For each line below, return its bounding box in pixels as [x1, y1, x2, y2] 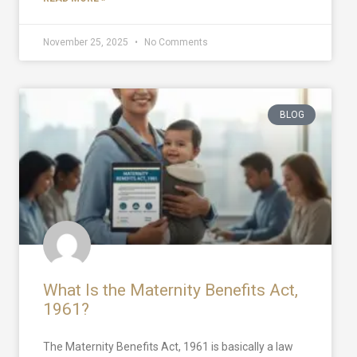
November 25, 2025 [43, 36, 131, 48]
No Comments [142, 36, 208, 48]
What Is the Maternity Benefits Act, [43, 280, 298, 300]
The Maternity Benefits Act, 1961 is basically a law [43, 339, 293, 353]
